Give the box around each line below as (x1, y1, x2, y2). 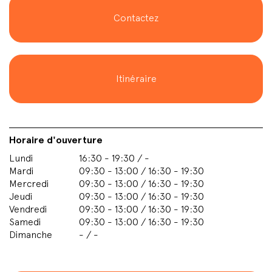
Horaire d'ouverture (9, 134, 103, 146)
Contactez (114, 12, 158, 24)
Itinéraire (115, 73, 157, 84)
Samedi (9, 216, 41, 228)
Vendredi (9, 203, 47, 215)
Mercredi (9, 178, 49, 189)
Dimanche (9, 229, 52, 240)
